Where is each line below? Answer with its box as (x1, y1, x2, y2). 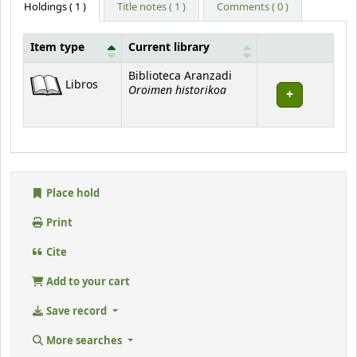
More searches (44, 333, 125, 349)
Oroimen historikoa (128, 82, 226, 100)
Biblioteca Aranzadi (128, 69, 232, 85)
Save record (44, 304, 110, 320)
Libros (65, 76, 98, 93)
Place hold (44, 186, 100, 202)
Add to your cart (44, 274, 131, 290)
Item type (30, 40, 84, 57)
